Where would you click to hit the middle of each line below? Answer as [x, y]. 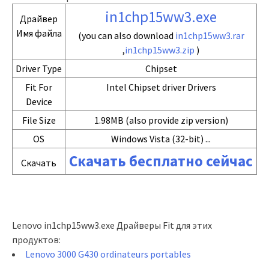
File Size [39, 120]
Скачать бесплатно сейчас [161, 161]
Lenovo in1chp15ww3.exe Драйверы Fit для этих [112, 225]
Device [39, 101]
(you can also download [126, 35]
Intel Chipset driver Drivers [161, 87]
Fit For [39, 87]
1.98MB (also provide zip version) [161, 120]
